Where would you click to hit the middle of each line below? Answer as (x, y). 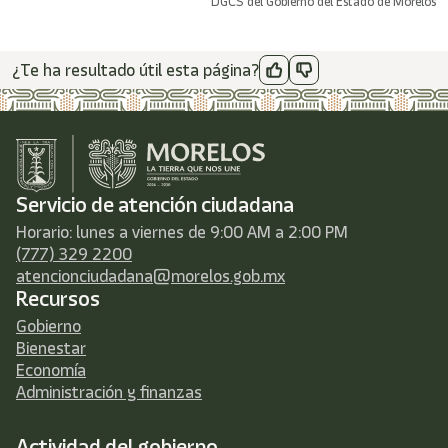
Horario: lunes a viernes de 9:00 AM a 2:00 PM (182, 232)
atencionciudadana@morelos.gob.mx (150, 276)
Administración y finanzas (109, 392)
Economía (51, 370)
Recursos (58, 299)
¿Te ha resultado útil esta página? (135, 70)
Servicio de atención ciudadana (155, 205)
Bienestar (51, 348)
